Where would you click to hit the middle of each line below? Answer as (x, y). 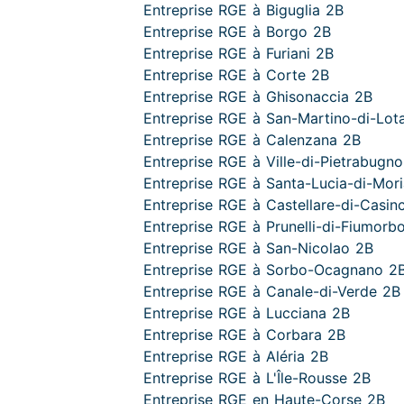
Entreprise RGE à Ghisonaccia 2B (258, 96)
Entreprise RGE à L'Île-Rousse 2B (257, 378)
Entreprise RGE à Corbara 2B (244, 335)
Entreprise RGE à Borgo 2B (237, 32)
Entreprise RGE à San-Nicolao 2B (258, 248)
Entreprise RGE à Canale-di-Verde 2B (272, 291)
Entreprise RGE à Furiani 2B (239, 53)
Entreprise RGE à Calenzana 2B (252, 140)
